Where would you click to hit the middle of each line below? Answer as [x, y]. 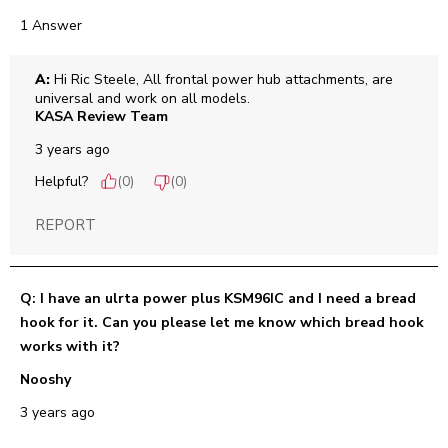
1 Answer [51, 26]
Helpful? [61, 182]
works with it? [70, 347]
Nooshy [45, 380]
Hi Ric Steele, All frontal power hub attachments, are [221, 80]
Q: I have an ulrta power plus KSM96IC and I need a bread [218, 299]
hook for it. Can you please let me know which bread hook [222, 323]
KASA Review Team [101, 117]
